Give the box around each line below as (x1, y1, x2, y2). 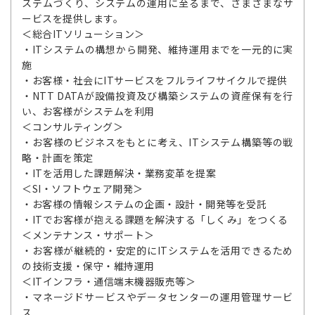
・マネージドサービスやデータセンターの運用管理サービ (22, 290, 293, 304)
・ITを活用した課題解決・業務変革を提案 (22, 166, 216, 180)
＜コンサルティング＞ (22, 120, 123, 134)
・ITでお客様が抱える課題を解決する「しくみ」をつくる (22, 212, 288, 226)
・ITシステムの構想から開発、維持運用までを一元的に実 (22, 42, 293, 56)
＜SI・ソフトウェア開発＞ (22, 181, 143, 195)
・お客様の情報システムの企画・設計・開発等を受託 (22, 197, 266, 211)
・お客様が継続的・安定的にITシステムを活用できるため (22, 243, 293, 257)
